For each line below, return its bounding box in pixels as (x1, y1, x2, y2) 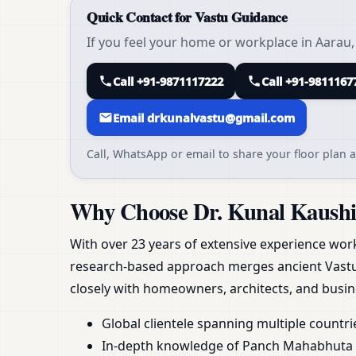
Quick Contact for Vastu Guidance (87, 6, 288, 28)
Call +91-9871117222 (113, 73, 223, 90)
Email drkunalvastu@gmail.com (113, 110, 295, 126)
